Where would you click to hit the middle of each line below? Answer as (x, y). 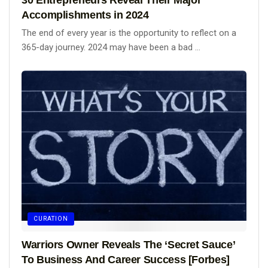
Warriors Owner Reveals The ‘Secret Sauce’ (128, 245)
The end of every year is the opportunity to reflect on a (129, 33)
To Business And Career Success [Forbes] (126, 260)
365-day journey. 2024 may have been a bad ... (111, 47)
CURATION (51, 219)
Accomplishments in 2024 (85, 15)
